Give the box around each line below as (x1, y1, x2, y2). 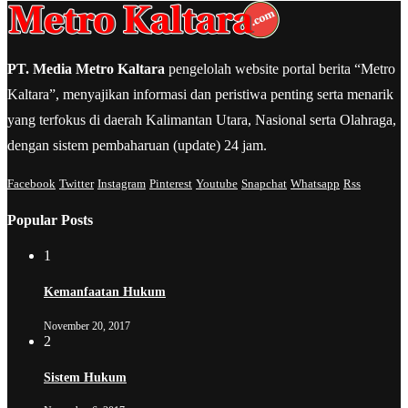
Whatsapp (291, 177, 340, 191)
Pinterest (149, 177, 192, 191)
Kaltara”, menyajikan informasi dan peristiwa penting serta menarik (7, 87, 393, 103)
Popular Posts (7, 211, 93, 228)
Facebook (7, 177, 56, 191)
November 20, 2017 (44, 319, 130, 332)
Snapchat (241, 177, 287, 191)
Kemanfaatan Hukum (44, 285, 166, 300)
